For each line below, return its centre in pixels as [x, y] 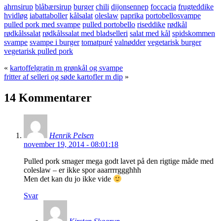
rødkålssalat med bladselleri [85, 34]
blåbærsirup [53, 7]
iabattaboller [49, 16]
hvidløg [16, 16]
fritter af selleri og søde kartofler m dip [63, 77]
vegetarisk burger [174, 42]
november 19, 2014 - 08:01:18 [71, 144]
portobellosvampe [173, 16]
